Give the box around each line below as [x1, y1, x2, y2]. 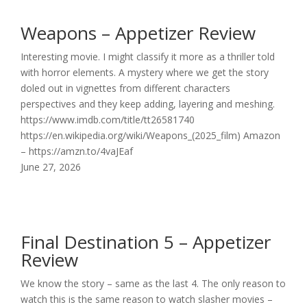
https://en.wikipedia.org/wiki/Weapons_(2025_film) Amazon [21, 129, 280, 142]
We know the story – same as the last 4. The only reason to [21, 277, 286, 290]
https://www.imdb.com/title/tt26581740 [21, 113, 195, 126]
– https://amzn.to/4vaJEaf [21, 145, 133, 158]
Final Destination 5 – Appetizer [21, 230, 271, 254]
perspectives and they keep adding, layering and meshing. [21, 97, 275, 110]
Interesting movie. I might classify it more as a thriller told [21, 50, 275, 63]
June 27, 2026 [21, 160, 81, 173]
